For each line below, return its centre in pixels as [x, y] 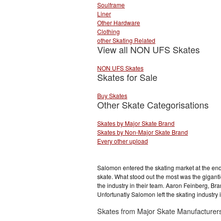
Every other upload [123, 141]
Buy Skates [112, 95]
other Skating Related [126, 40]
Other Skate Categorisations [153, 104]
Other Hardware [119, 23]
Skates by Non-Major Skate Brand [143, 132]
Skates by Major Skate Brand [136, 123]
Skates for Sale [127, 77]
